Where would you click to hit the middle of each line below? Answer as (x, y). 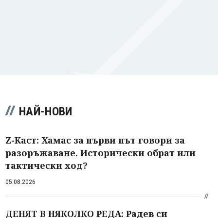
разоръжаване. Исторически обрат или (100, 153)
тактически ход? (46, 165)
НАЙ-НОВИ (46, 111)
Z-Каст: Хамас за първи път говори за (95, 140)
